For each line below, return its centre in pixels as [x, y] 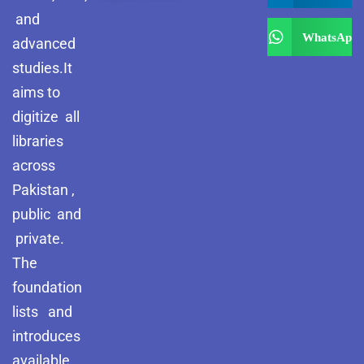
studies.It [42, 68]
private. [38, 238]
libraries [39, 141]
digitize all [48, 117]
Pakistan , [45, 190]
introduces [46, 336]
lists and [42, 312]
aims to [36, 92]
